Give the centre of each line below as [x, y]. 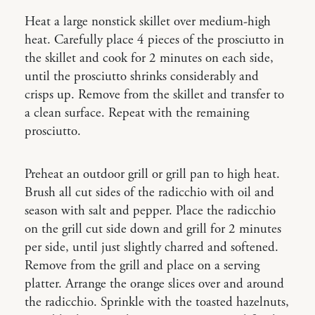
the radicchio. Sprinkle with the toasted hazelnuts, [157, 302]
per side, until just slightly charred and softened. [152, 247]
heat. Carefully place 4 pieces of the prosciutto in [154, 40]
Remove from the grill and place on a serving [142, 265]
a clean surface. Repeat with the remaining [137, 113]
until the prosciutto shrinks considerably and [142, 76]
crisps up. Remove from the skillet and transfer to [154, 95]
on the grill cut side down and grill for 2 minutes [153, 229]
